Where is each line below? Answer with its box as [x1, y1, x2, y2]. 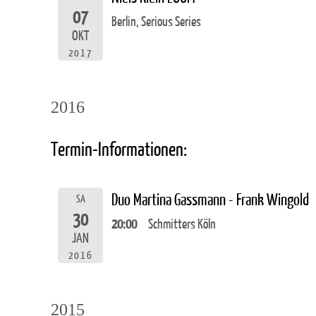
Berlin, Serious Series [111, 14, 201, 30]
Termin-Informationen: [51, 139, 187, 160]
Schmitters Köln [148, 217, 216, 232]
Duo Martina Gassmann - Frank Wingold [111, 190, 309, 209]
